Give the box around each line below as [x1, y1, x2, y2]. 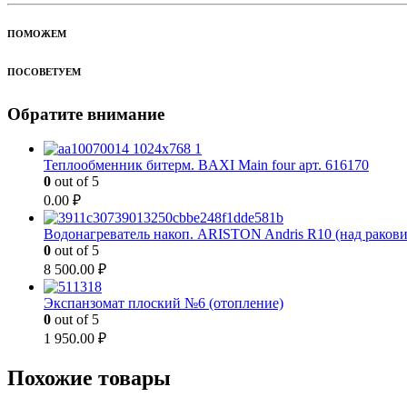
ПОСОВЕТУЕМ [7, 65, 81, 77]
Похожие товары [7, 366, 171, 391]
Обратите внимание [7, 104, 164, 124]
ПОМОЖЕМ [7, 27, 66, 39]
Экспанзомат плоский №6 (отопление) [44, 295, 283, 312]
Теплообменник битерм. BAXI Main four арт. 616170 [44, 157, 369, 174]
